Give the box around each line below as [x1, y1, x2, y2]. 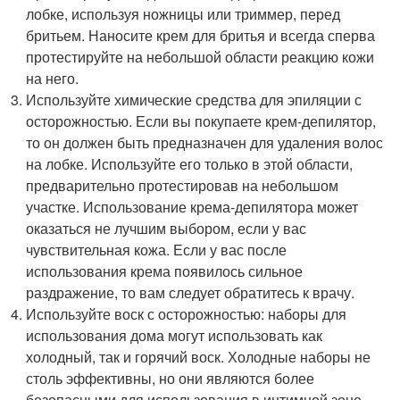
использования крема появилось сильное [26, 260, 304, 281]
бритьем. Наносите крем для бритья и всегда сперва [26, 24, 376, 46]
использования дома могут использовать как [26, 324, 323, 346]
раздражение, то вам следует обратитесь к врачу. [26, 281, 355, 303]
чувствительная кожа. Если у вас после [26, 238, 287, 260]
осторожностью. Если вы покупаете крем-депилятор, [26, 110, 377, 131]
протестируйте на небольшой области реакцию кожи [26, 46, 375, 67]
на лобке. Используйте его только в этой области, [26, 153, 354, 174]
